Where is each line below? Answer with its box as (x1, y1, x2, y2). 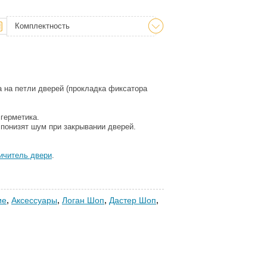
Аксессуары (11, 195, 57, 206)
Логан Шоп (62, 195, 104, 206)
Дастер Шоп (109, 195, 156, 206)
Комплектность (15, 21, 70, 31)
